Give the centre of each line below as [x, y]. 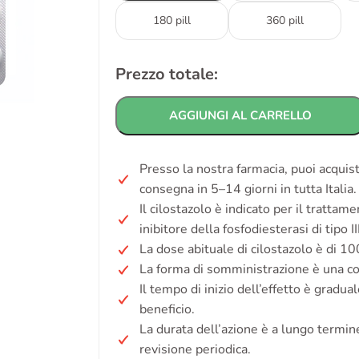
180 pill [172, 20]
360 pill [285, 20]
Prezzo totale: [167, 74]
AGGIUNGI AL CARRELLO [240, 115]
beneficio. [167, 309]
